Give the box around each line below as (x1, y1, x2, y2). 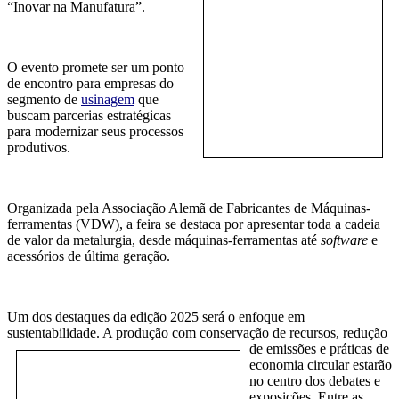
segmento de (7, 92, 81, 108)
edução (347, 325, 387, 341)
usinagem (81, 92, 134, 108)
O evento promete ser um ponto (7, 60, 184, 76)
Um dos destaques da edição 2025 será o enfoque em (7, 309, 305, 325)
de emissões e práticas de (249, 341, 389, 357)
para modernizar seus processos (7, 124, 183, 140)
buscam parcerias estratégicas (7, 108, 171, 124)
